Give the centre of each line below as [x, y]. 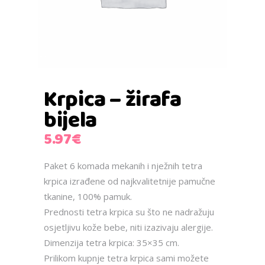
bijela [70, 120]
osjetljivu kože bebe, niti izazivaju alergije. [128, 227]
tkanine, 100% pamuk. [88, 196]
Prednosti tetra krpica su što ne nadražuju [129, 211]
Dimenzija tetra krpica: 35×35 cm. [112, 242]
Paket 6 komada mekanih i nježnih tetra [123, 165]
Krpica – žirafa [113, 100]
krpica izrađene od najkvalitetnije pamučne [130, 181]
